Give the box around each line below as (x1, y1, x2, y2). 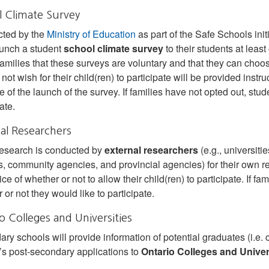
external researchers (104, 143, 198, 157)
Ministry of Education (46, 27, 136, 41)
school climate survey (63, 41, 163, 55)
